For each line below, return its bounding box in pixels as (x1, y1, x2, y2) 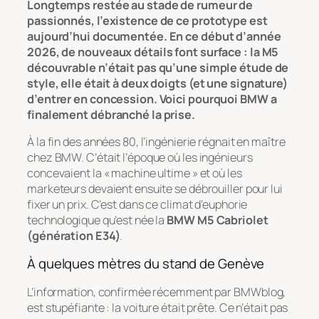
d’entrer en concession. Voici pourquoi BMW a (27, 90, 277, 107)
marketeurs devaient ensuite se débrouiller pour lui (27, 180, 283, 197)
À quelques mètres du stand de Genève (27, 254, 265, 273)
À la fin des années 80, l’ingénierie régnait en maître (27, 133, 286, 150)
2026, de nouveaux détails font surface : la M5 (27, 43, 279, 60)
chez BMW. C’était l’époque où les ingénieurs (27, 149, 253, 165)
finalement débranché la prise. (27, 106, 195, 122)
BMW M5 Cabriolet (167, 211, 268, 228)
